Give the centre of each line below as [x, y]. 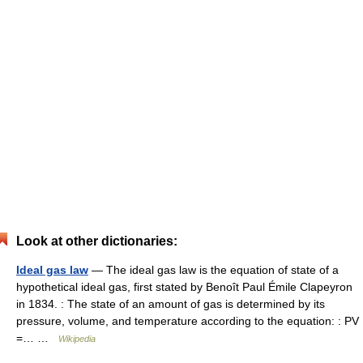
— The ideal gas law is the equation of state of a [214, 270]
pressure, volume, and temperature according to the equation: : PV [188, 321]
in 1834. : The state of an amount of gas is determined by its [171, 304]
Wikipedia [77, 339]
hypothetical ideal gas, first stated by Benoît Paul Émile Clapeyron [184, 287]
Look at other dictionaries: [97, 241]
